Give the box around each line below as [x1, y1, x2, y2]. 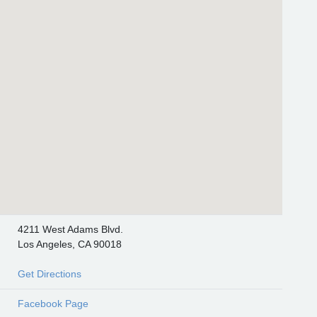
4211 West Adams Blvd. [17, 223, 123, 235]
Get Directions [17, 267, 81, 279]
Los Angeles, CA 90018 [17, 238, 122, 250]
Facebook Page [17, 297, 88, 309]
